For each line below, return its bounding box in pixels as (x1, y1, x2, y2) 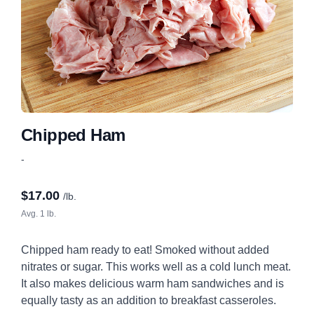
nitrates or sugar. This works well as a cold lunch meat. (21, 260, 291, 273)
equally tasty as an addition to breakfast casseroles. (21, 294, 282, 306)
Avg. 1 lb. (21, 208, 56, 219)
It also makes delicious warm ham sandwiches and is (21, 277, 284, 289)
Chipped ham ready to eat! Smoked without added (21, 243, 269, 256)
